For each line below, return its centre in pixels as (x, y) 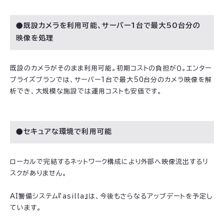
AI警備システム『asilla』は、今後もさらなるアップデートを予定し (111, 196)
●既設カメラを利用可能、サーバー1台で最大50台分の (108, 26)
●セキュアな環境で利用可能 (64, 132)
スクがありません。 (38, 173)
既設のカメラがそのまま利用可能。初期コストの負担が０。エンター (111, 68)
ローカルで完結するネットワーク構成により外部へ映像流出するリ (109, 162)
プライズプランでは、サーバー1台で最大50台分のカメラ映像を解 (111, 80)
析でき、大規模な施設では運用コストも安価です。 (86, 91)
